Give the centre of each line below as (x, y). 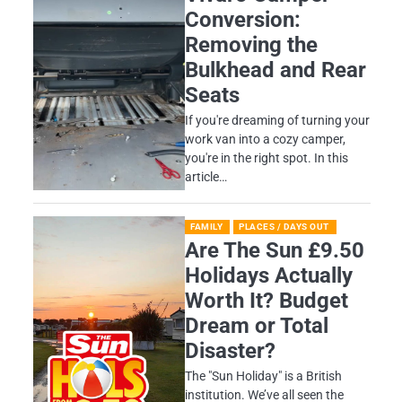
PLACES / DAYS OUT (284, 226)
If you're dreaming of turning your (278, 120)
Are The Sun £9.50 (275, 250)
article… (206, 176)
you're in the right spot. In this (267, 157)
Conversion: (243, 19)
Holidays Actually (269, 275)
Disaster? (231, 350)
